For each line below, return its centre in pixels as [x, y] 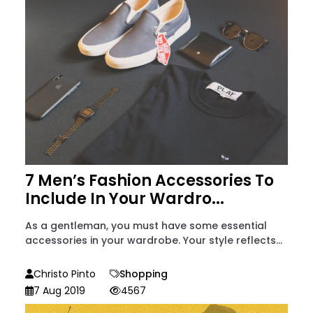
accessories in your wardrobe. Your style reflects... [154, 240]
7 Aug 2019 [59, 290]
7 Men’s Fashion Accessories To [150, 180]
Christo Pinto [65, 274]
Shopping [144, 274]
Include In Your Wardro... [125, 198]
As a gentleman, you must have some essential [146, 225]
